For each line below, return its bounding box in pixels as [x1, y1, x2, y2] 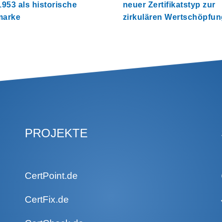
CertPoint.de [24, 170, 78, 181]
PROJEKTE [24, 126, 88, 140]
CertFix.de [24, 194, 69, 205]
